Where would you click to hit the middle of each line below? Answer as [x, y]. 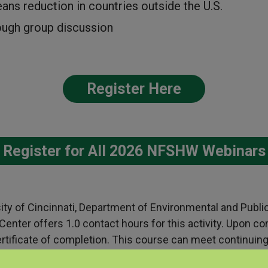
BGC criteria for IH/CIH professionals [174, 256]
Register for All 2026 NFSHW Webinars [134, 151]
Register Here [134, 89]
